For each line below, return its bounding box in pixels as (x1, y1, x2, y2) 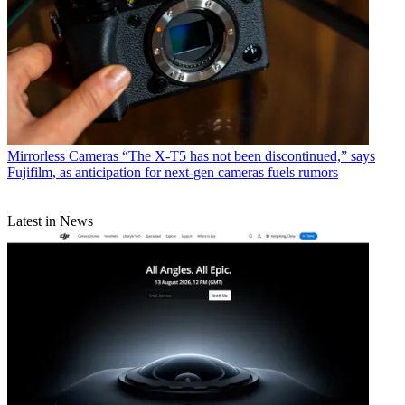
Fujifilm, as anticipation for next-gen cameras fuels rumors (7, 164, 338, 180)
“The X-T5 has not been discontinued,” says (122, 147, 375, 164)
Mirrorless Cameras (7, 147, 118, 164)
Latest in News (7, 212, 93, 229)
